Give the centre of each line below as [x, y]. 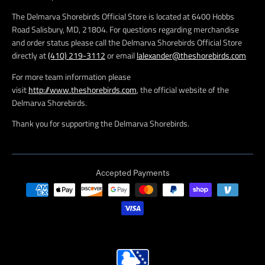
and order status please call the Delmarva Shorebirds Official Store [127, 43]
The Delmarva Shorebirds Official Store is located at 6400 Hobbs [123, 17]
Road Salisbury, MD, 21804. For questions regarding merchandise [125, 30]
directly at [30, 56]
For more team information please [71, 76]
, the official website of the [183, 89]
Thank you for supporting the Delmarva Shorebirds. [101, 123]
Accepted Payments [132, 172]
